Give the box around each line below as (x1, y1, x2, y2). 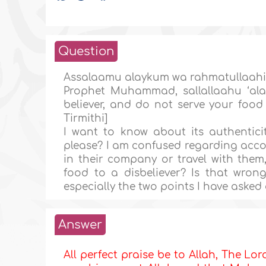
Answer (58, 218, 103, 232)
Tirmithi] (64, 113, 108, 125)
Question (58, 45, 115, 59)
